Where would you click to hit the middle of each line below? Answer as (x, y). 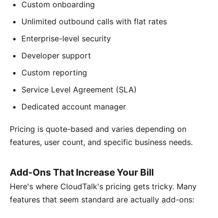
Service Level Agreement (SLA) (79, 89)
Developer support (56, 55)
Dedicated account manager (74, 106)
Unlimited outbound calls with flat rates (94, 21)
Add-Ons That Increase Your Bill (82, 172)
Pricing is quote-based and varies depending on (98, 129)
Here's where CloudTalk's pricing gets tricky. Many (103, 186)
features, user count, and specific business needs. (101, 142)
